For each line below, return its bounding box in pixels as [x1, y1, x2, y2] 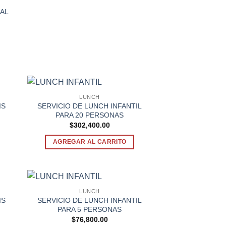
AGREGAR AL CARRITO [53, 138, 127, 145]
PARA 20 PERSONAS [55, 111, 124, 119]
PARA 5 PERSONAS [58, 205, 122, 213]
